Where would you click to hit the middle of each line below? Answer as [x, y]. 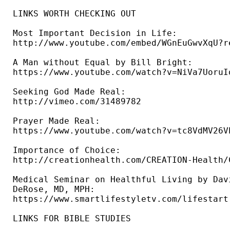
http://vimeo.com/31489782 [80, 102]
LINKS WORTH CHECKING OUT [74, 14]
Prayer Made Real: [59, 121]
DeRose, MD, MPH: [56, 189]
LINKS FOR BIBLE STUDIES [74, 219]
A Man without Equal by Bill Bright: [105, 63]
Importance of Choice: [69, 150]
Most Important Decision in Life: [98, 33]
